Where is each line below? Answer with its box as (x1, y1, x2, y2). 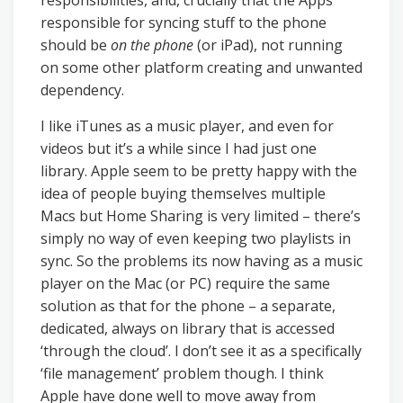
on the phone (111, 35, 193, 55)
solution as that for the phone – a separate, (40, 296, 336, 316)
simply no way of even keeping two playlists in (40, 228, 351, 248)
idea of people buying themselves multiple (40, 184, 326, 203)
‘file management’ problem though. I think (40, 363, 324, 383)
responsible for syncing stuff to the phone (40, 13, 327, 32)
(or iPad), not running (193, 35, 343, 55)
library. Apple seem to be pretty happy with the (40, 161, 357, 181)
